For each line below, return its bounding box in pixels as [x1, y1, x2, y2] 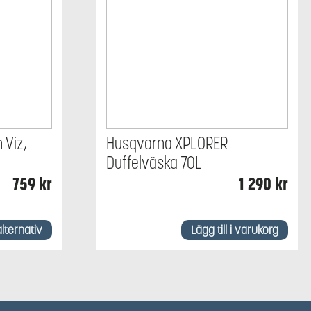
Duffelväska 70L [106, 152, 202, 174]
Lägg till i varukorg [190, 222, 278, 237]
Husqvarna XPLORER [106, 133, 228, 155]
